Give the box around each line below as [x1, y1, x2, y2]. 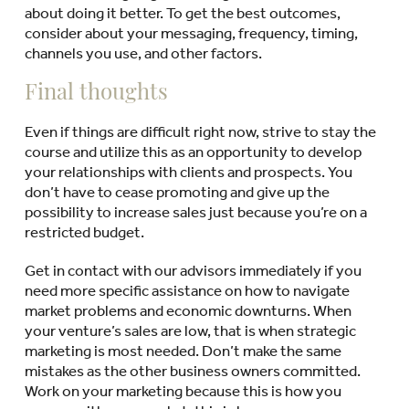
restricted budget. [24, 222, 144, 241]
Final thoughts [24, 82, 168, 105]
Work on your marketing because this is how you [24, 381, 341, 400]
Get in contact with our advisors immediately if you [24, 260, 362, 279]
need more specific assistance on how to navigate [24, 280, 350, 299]
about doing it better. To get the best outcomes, [24, 3, 341, 22]
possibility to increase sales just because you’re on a [24, 202, 367, 221]
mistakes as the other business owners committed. [24, 361, 361, 380]
